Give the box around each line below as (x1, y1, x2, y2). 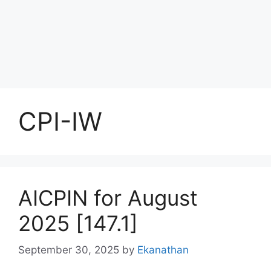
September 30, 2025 (18, 244, 119, 256)
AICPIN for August (18, 184, 198, 211)
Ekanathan (137, 244, 189, 256)
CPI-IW (18, 105, 102, 137)
